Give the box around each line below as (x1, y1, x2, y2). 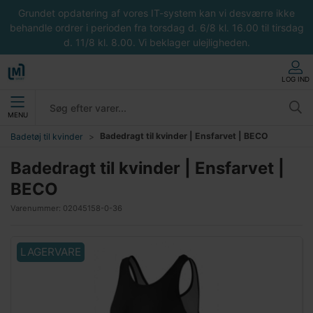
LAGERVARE (20, 245, 81, 259)
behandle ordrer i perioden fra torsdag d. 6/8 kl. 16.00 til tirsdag (9, 21, 304, 34)
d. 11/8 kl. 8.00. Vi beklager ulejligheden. (63, 36, 250, 48)
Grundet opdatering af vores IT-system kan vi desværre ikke (18, 6, 295, 19)
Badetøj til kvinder (10, 131, 83, 142)
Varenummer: (10, 203, 63, 213)
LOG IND (282, 75, 310, 83)
